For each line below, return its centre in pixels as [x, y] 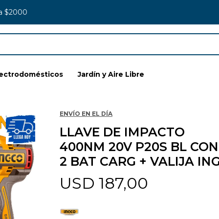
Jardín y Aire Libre [111, 74]
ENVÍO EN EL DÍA [86, 114]
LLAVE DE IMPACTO [122, 132]
